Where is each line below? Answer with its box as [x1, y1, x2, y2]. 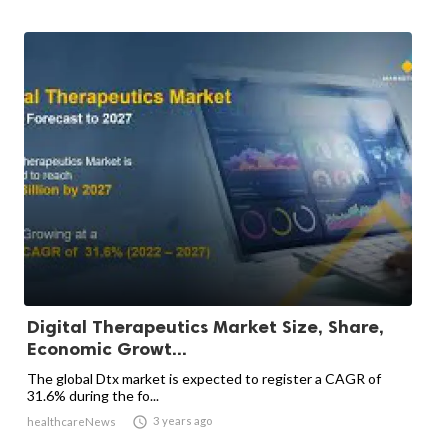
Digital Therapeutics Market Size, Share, [27, 316, 384, 339]
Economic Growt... [27, 338, 187, 361]
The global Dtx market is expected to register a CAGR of [27, 370, 381, 388]
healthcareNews [27, 415, 116, 429]
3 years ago [153, 414, 212, 428]
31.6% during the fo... [27, 387, 159, 405]
